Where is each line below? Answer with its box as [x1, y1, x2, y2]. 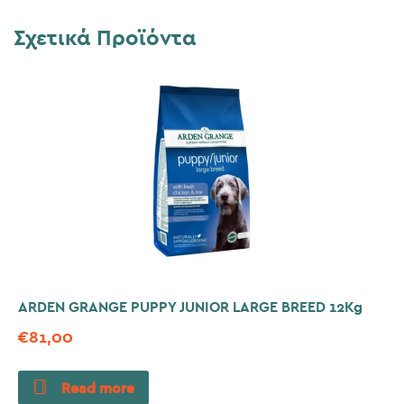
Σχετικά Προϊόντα [14, 28, 196, 50]
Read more [61, 381, 134, 397]
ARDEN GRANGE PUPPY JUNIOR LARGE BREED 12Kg [18, 300, 363, 316]
